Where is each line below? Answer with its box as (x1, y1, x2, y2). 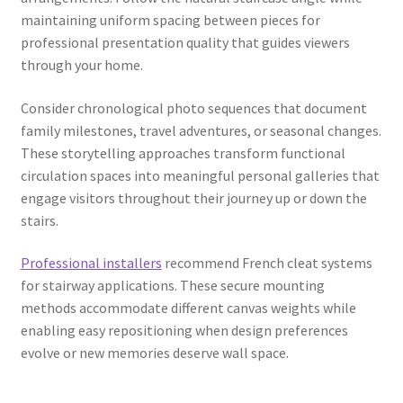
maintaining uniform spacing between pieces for (20, 11, 320, 30)
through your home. (20, 56, 143, 75)
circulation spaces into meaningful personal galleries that (20, 166, 380, 184)
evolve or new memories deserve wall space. (20, 344, 289, 363)
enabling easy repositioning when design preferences (20, 321, 348, 340)
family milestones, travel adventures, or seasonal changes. (20, 121, 381, 139)
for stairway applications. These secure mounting (20, 276, 325, 295)
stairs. (20, 210, 58, 229)
